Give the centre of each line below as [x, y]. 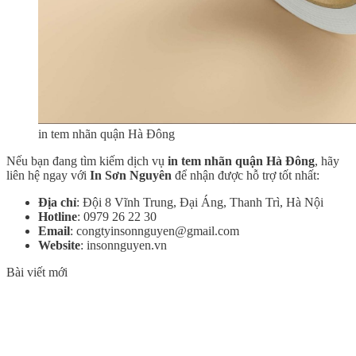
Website [59, 245]
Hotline [58, 216]
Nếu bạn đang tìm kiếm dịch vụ [87, 161]
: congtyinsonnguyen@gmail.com [155, 230]
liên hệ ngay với [48, 175]
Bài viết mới [37, 272]
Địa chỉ [57, 202]
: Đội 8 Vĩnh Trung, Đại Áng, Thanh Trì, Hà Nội [200, 202]
